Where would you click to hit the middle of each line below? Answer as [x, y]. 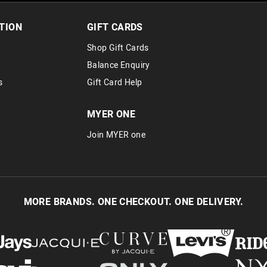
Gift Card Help [114, 82]
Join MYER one [116, 135]
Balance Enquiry [118, 65]
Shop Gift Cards [118, 48]
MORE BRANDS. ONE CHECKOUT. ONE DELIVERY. [133, 202]
